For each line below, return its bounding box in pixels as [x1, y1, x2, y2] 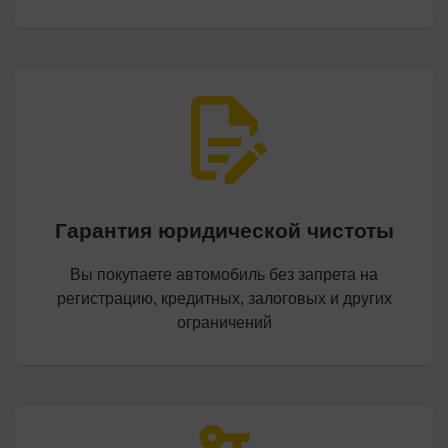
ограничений [176, 314, 272, 331]
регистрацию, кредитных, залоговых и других [56, 290, 392, 307]
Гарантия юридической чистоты [54, 219, 394, 242]
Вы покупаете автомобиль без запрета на [70, 266, 378, 283]
